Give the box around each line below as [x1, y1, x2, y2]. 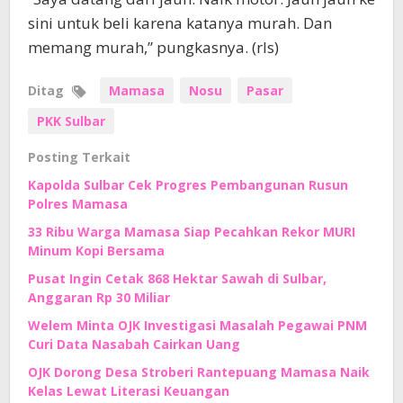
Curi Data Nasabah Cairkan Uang [28, 336, 240, 354]
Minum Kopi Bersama [28, 242, 165, 260]
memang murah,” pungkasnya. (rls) [28, 37, 279, 58]
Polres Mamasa [28, 195, 128, 213]
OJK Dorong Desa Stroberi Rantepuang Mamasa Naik [28, 363, 370, 381]
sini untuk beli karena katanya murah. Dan [28, 13, 332, 34]
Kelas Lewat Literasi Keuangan [28, 382, 229, 400]
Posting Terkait [28, 148, 130, 166]
